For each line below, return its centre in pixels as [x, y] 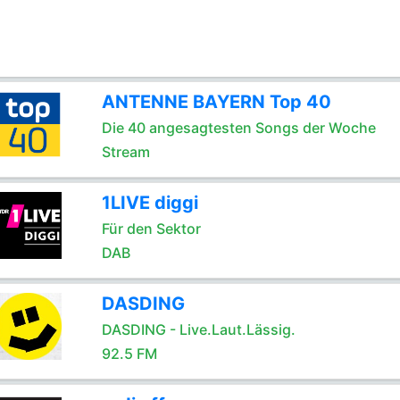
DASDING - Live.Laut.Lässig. [198, 329]
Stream [125, 152]
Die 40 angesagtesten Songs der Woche [238, 128]
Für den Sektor [151, 229]
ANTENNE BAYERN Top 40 [216, 102]
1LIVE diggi [150, 203]
